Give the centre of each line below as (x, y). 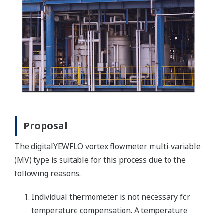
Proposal (46, 125)
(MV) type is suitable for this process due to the (100, 160)
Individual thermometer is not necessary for (111, 196)
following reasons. (48, 173)
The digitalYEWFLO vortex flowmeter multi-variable (108, 146)
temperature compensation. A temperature (109, 210)
